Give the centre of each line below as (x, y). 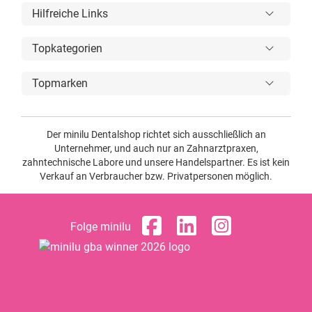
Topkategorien (67, 48)
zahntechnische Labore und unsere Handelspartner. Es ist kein (156, 162)
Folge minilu (100, 226)
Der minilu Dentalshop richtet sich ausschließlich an (156, 134)
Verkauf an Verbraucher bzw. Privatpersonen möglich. (156, 176)
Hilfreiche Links (70, 14)
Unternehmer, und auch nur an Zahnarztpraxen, (156, 148)
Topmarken (60, 83)
